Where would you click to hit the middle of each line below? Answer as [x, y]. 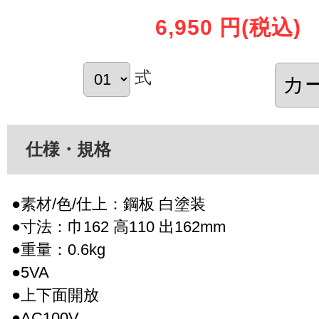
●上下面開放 [55, 295]
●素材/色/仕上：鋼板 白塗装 [109, 204]
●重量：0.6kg [58, 249]
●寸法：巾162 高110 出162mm [119, 226]
